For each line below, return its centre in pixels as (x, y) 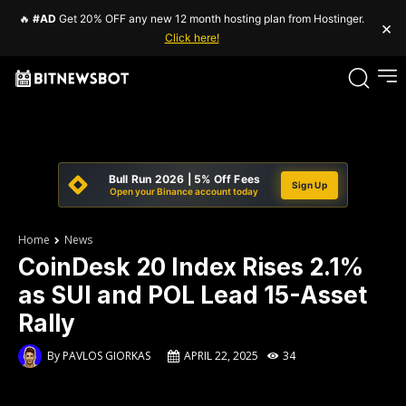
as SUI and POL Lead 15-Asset (193, 295)
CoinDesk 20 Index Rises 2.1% (191, 267)
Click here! (192, 38)
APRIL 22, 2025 (221, 356)
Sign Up (309, 184)
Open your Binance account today (184, 191)
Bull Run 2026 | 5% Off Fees (184, 179)
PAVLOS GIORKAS (106, 356)
